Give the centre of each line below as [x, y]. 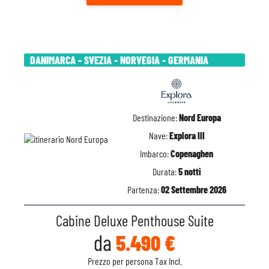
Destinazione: [156, 117]
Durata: [165, 171]
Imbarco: [155, 153]
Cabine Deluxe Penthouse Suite [134, 220]
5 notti [189, 171]
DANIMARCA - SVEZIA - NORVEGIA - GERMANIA [119, 60]
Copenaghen [192, 153]
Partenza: [144, 189]
